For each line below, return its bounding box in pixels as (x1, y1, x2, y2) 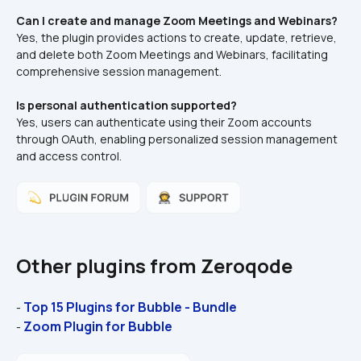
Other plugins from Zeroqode (16, 251, 293, 279)
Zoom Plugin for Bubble (23, 317, 172, 335)
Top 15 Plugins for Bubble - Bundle (23, 297, 237, 316)
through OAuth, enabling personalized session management (16, 131, 338, 147)
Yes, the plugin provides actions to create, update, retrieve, (16, 29, 337, 45)
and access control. (16, 147, 122, 164)
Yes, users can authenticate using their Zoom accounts (16, 114, 312, 130)
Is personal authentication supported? (16, 97, 237, 113)
